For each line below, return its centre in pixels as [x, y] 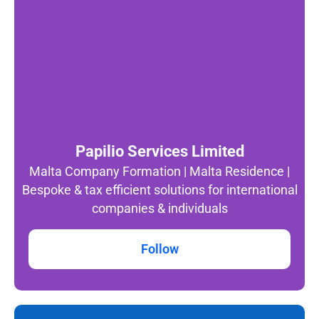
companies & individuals [159, 208]
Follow [159, 249]
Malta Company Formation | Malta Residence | [159, 171]
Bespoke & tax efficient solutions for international [159, 190]
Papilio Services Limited [159, 151]
